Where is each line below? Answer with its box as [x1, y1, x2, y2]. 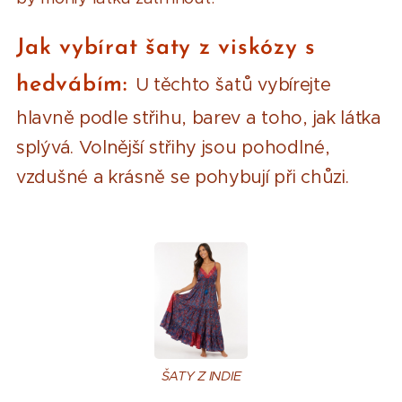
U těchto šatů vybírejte [135, 73, 331, 96]
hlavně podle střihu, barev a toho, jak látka [16, 106, 381, 129]
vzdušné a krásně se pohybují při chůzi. [16, 165, 349, 188]
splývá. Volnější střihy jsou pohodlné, [16, 135, 330, 159]
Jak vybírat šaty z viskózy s [16, 36, 316, 59]
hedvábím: [16, 73, 135, 96]
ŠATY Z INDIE [161, 368, 241, 385]
